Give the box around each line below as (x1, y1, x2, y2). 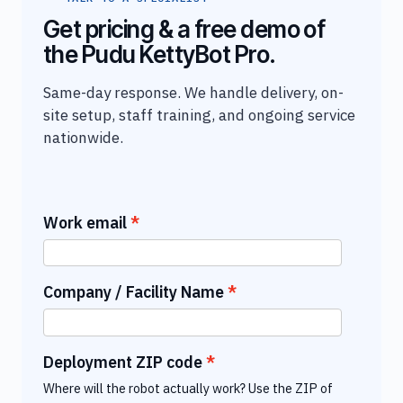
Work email (43, 211, 127, 233)
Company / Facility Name (43, 282, 224, 303)
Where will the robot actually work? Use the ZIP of (43, 379, 333, 397)
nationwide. (43, 127, 123, 148)
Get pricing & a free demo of (43, 14, 326, 43)
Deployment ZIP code (43, 351, 202, 372)
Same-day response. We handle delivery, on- (43, 82, 344, 103)
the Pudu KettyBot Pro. (43, 40, 276, 68)
